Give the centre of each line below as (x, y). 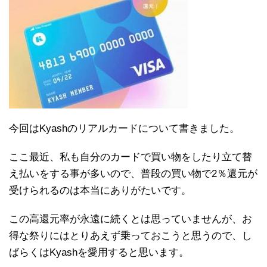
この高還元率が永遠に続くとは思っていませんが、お (131, 219)
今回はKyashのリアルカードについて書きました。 (124, 129)
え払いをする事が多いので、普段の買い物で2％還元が (133, 174)
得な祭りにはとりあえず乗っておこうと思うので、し (131, 236)
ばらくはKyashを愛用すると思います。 (99, 253)
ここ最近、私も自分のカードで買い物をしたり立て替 (131, 157)
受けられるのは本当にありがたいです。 (100, 191)
